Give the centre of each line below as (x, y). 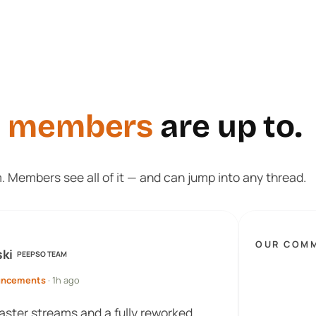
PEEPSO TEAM (42, 254)
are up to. (228, 127)
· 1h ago (63, 280)
